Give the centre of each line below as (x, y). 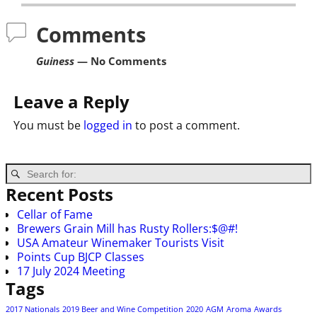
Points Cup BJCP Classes (81, 257)
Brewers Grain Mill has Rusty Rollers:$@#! (127, 228)
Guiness (55, 62)
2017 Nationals (33, 309)
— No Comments (120, 62)
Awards (268, 309)
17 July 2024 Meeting (71, 271)
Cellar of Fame (55, 214)
